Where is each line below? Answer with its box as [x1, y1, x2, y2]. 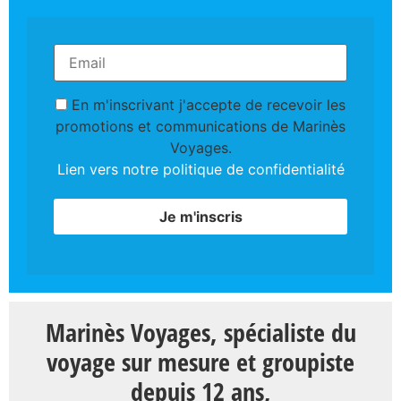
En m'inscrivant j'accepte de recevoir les [67, 96, 346, 115]
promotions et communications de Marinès [55, 117, 346, 136]
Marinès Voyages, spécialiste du [45, 314, 356, 349]
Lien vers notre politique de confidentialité [56, 160, 345, 179]
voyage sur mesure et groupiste [47, 344, 354, 379]
